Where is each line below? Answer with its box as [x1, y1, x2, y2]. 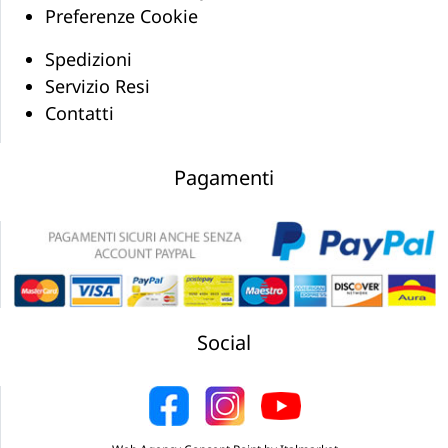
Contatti [45, 101, 114, 126]
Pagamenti [174, 164, 274, 192]
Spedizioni [45, 47, 132, 72]
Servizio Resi [45, 74, 150, 99]
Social [197, 329, 251, 357]
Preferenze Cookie [45, 4, 198, 29]
